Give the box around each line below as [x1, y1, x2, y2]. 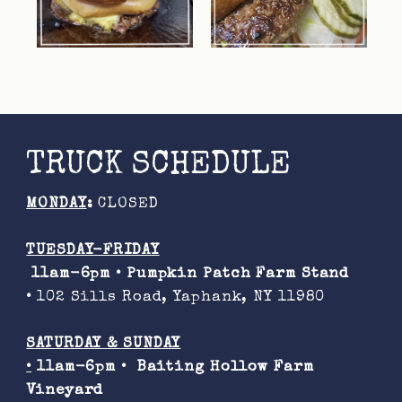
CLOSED [92, 197, 159, 213]
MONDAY [26, 197, 87, 213]
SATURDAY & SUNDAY [26, 336, 181, 353]
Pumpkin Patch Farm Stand [126, 267, 350, 283]
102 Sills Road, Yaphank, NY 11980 [31, 290, 326, 306]
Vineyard [26, 383, 104, 399]
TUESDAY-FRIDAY [26, 243, 160, 259]
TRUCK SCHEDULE [26, 151, 292, 184]
